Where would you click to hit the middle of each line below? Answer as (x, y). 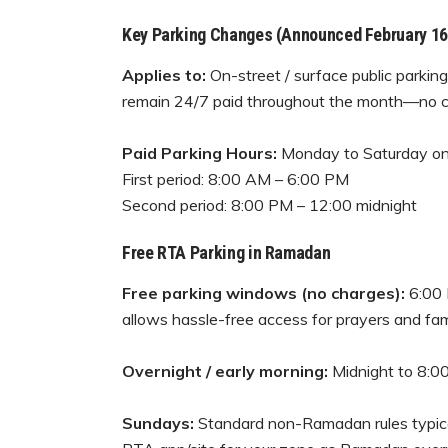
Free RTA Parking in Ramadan (226, 253)
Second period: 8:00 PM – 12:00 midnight (269, 205)
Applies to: (164, 75)
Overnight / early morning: (227, 371)
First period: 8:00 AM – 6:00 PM (235, 179)
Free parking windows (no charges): (263, 293)
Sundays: (160, 423)
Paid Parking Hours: (199, 153)
